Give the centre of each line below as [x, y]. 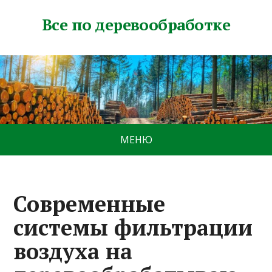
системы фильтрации [133, 227]
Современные [90, 203]
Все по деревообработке [136, 24]
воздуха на [73, 251]
